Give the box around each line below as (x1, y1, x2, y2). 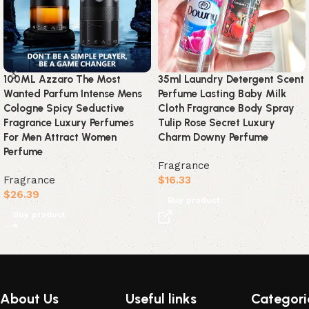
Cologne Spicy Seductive (3, 102, 124, 115)
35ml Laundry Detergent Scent (158, 73, 304, 86)
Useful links (126, 290, 197, 308)
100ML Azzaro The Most (3, 73, 121, 86)
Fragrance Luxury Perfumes (3, 117, 134, 130)
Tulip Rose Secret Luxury (158, 117, 275, 130)
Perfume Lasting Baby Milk (158, 88, 286, 101)
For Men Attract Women (3, 131, 117, 144)
